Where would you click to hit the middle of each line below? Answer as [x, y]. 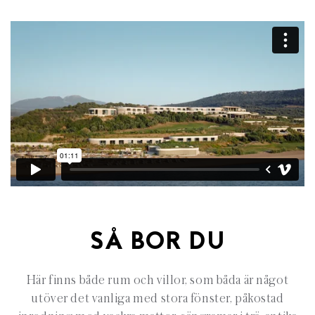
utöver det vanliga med [96, 299]
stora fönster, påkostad [222, 299]
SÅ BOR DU [157, 243]
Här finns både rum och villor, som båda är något [157, 281]
